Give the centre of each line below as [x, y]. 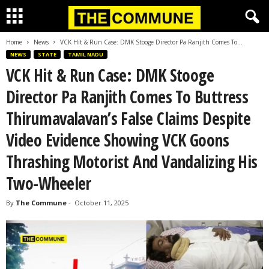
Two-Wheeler [49, 183]
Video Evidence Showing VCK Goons [118, 140]
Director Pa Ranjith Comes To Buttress [127, 97]
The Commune [41, 203]
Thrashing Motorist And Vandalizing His [132, 162]
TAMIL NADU [86, 54]
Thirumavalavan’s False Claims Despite [128, 118]
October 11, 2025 [101, 203]
